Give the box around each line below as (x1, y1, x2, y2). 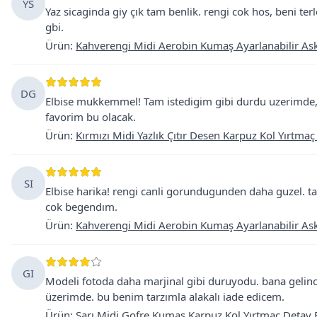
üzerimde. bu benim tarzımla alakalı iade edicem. (45, 289, 284, 304)
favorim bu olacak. (45, 110, 136, 124)
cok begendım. (45, 200, 117, 214)
